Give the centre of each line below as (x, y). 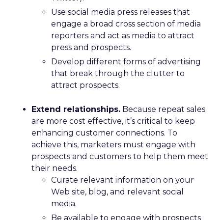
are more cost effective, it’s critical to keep (113, 121)
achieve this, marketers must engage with (113, 145)
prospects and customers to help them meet (120, 156)
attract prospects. (85, 85)
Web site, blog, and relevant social (117, 192)
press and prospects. (91, 47)
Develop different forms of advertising (126, 62)
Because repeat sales (163, 109)
